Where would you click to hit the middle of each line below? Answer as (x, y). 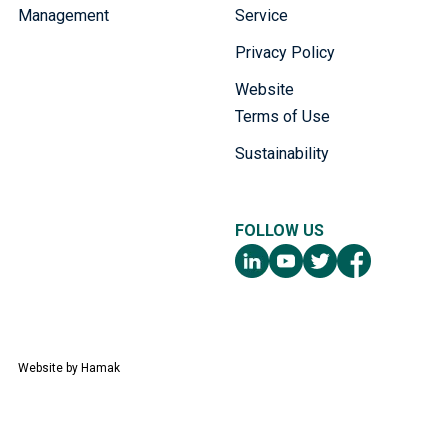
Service (261, 15)
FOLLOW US (279, 230)
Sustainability (281, 153)
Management (63, 15)
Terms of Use (282, 116)
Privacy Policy (284, 52)
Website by (49, 367)
